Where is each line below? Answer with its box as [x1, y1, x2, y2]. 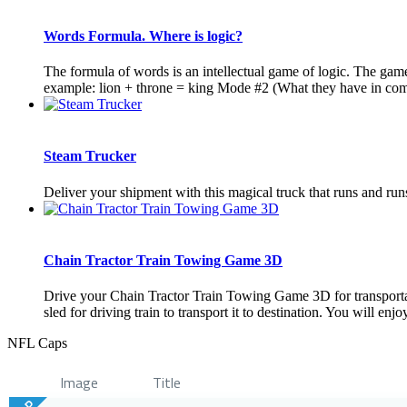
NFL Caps [7, 335, 67, 352]
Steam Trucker [44, 148, 136, 164]
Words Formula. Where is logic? [44, 27, 243, 44]
